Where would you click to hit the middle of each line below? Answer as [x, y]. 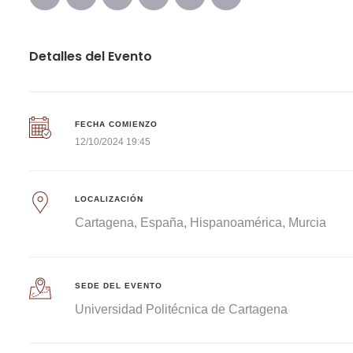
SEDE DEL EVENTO [119, 285]
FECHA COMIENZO [117, 124]
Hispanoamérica [236, 223]
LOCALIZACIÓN [110, 199]
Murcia [308, 223]
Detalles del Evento [91, 56]
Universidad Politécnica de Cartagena [182, 309]
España [162, 223]
